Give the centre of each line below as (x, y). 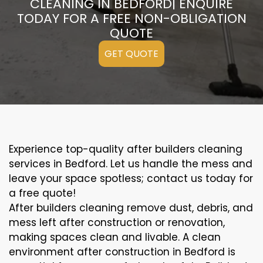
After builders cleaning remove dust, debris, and (131, 208)
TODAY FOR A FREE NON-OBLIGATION (131, 19)
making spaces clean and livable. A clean (115, 237)
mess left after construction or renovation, (117, 223)
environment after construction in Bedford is (122, 252)
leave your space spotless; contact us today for (131, 179)
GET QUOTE (131, 54)
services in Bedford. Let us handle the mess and (131, 164)
